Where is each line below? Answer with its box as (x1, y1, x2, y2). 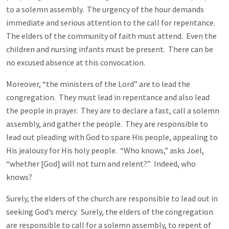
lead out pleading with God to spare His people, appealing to (6, 132, 218, 142)
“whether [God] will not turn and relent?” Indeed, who (6, 158, 196, 169)
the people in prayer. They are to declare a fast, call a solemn (6, 105, 219, 116)
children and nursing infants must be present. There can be (6, 44, 213, 54)
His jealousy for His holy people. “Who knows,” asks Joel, (6, 145, 204, 155)
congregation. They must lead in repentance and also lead (6, 92, 210, 102)
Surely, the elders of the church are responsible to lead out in (6, 193, 218, 203)
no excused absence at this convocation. (6, 57, 145, 67)
